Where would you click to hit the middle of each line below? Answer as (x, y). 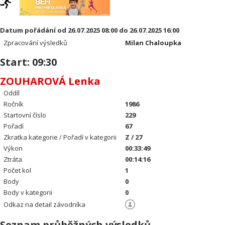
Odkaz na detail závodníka (45, 204)
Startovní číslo (25, 115)
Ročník (14, 104)
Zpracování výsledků (36, 43)
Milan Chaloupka (153, 43)
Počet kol (18, 170)
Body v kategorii (28, 192)
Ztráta (13, 159)
